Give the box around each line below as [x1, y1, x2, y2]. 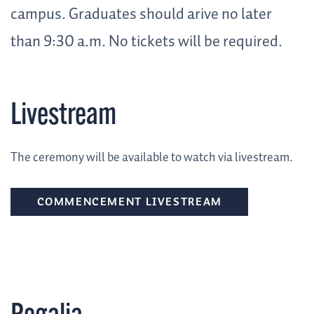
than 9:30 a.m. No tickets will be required [11, 29, 278, 55]
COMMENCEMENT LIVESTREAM [36, 193, 222, 212]
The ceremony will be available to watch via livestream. [11, 147, 293, 168]
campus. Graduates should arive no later [11, 2, 272, 28]
